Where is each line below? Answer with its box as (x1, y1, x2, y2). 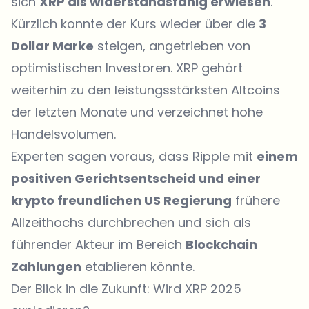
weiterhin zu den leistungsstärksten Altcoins (11, 81, 280, 99)
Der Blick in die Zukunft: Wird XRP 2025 (11, 280, 241, 297)
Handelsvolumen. (11, 126, 116, 143)
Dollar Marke (11, 37, 94, 54)
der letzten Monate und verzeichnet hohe (11, 103, 263, 121)
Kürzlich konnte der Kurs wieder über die (11, 15, 259, 32)
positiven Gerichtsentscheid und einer (11, 170, 261, 187)
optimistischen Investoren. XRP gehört (11, 59, 243, 77)
